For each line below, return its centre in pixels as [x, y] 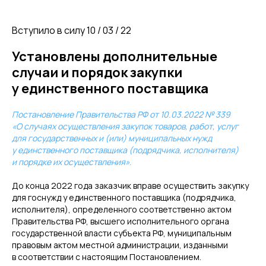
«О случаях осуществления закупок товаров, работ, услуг [125, 126]
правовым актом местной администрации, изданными [120, 245]
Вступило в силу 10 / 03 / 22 [72, 30]
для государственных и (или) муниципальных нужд [112, 138]
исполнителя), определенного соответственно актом [122, 209]
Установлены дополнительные [115, 56]
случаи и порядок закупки [97, 72]
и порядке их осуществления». [72, 162]
